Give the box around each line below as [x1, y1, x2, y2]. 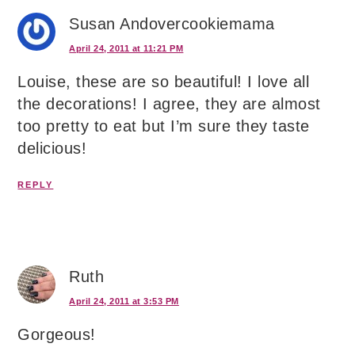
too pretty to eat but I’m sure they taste [17, 117, 310, 136]
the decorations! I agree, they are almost [17, 95, 321, 113]
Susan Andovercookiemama [69, 15, 275, 33]
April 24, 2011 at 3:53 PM [69, 296, 179, 307]
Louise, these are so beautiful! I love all [17, 73, 310, 91]
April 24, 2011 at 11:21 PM [69, 44, 184, 54]
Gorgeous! [17, 326, 96, 344]
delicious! [17, 139, 87, 158]
